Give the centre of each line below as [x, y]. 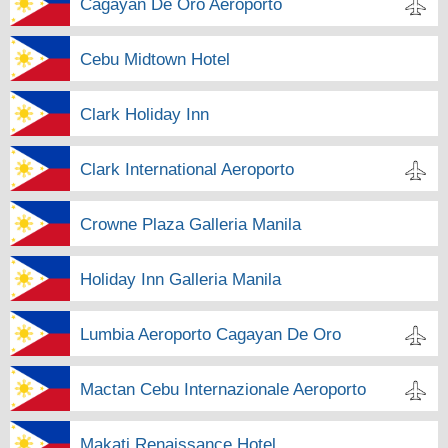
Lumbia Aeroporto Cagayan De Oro [210, 334]
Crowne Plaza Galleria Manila [190, 224]
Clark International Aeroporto [187, 169]
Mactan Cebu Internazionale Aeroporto [223, 389]
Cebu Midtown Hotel [155, 59]
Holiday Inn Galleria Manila [180, 279]
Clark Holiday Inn [144, 114]
